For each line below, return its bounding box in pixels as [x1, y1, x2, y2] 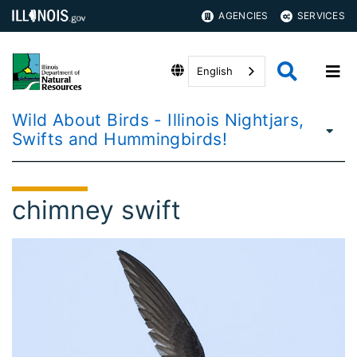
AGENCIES [218, 10, 269, 22]
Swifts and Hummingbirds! [12, 129, 228, 149]
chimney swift [12, 194, 181, 226]
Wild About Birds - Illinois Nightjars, [12, 110, 304, 130]
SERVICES [296, 10, 345, 22]
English [197, 65, 233, 77]
